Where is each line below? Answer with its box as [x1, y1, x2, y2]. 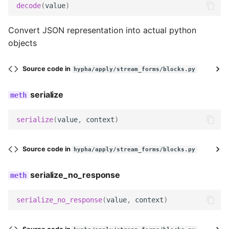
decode [16, 1, 41, 10]
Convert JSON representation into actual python [8, 25, 196, 35]
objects [8, 38, 37, 48]
